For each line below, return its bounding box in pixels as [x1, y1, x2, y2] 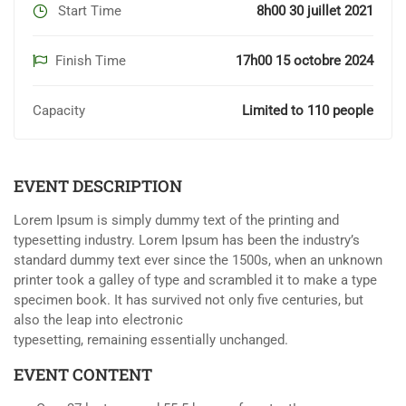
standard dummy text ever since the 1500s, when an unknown [14, 252, 382, 269]
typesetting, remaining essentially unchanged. [14, 332, 288, 349]
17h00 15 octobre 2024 [236, 53, 373, 70]
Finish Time [55, 53, 126, 70]
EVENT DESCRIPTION [14, 175, 182, 198]
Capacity [33, 102, 85, 120]
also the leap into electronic [14, 312, 183, 329]
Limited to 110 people [242, 102, 373, 120]
